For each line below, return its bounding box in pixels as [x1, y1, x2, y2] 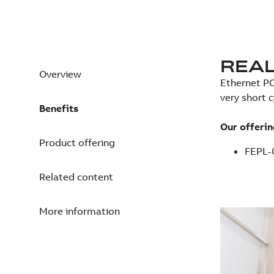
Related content [39, 171, 113, 183]
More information [39, 205, 120, 217]
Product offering [39, 136, 115, 149]
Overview [39, 68, 81, 80]
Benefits [39, 102, 78, 114]
